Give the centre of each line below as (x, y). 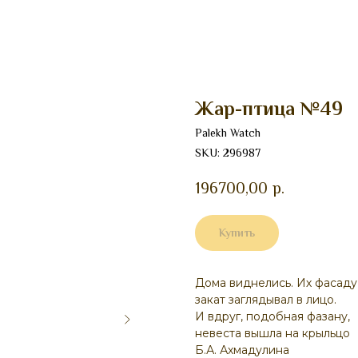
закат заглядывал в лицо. (266, 299)
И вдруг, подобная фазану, (272, 316)
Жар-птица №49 (269, 108)
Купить (237, 232)
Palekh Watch (228, 133)
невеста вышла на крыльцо (272, 333)
